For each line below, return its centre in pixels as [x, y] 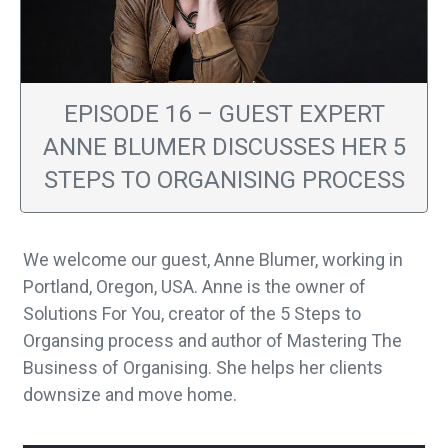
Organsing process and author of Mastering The [212, 340]
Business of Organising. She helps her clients [203, 367]
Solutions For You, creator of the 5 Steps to [192, 313]
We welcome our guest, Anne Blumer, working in [213, 259]
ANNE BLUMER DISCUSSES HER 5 [224, 146]
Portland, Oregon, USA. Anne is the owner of [194, 286]
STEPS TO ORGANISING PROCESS [224, 179]
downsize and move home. [130, 394]
